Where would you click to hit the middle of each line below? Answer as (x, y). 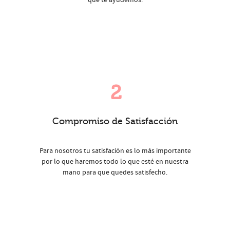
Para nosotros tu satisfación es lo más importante (115, 151)
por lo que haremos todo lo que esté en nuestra (115, 162)
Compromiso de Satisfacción (115, 121)
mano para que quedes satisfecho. (115, 173)
